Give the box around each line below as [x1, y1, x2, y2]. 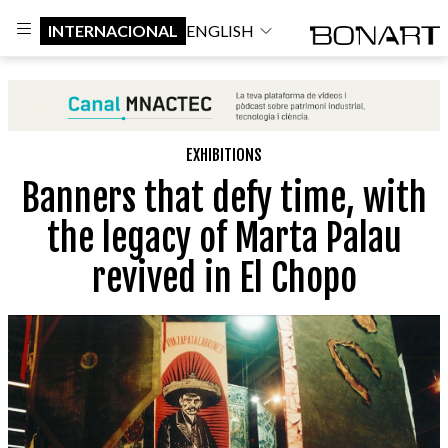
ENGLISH [186, 20, 254, 40]
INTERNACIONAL [48, 20, 178, 40]
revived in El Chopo [91, 255, 357, 301]
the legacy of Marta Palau [46, 215, 402, 261]
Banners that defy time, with [21, 175, 427, 221]
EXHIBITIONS [186, 144, 262, 165]
